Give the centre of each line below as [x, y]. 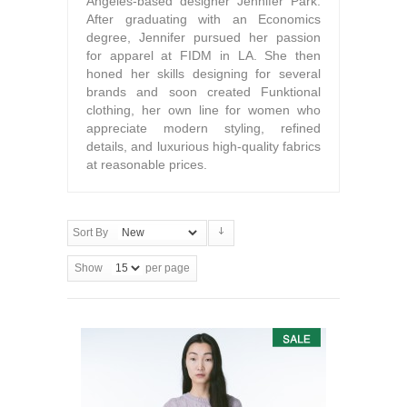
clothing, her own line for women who [203, 109]
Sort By [90, 232]
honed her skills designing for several [203, 73]
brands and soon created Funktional [203, 91]
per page [166, 268]
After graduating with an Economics [203, 19]
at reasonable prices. [147, 164]
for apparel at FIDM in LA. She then [203, 55]
